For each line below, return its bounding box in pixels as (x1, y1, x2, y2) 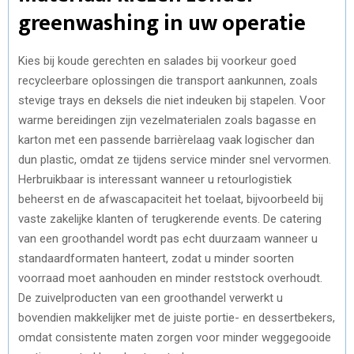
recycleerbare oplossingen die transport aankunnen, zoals (18, 73, 318, 88)
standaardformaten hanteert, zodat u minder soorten (18, 250, 294, 265)
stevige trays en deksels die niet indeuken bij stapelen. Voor (18, 92, 326, 107)
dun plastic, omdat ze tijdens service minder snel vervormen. (18, 152, 331, 167)
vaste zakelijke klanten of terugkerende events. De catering (18, 211, 322, 226)
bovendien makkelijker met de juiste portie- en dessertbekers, (18, 310, 335, 325)
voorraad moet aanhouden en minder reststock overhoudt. (18, 270, 322, 285)
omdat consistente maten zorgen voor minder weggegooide (18, 330, 331, 345)
